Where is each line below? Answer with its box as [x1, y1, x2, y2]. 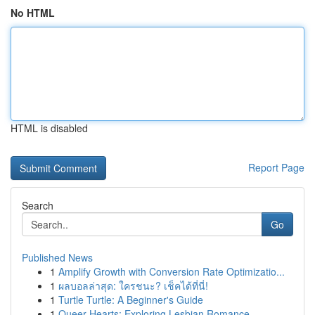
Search [22, 198, 53, 212]
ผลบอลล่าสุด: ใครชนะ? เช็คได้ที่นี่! [58, 278, 208, 292]
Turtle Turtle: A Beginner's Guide [58, 292, 203, 307]
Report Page [248, 160, 304, 174]
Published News [22, 250, 93, 264]
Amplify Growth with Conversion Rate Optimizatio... [58, 264, 285, 278]
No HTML [11, 6, 55, 20]
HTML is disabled [11, 121, 88, 135]
